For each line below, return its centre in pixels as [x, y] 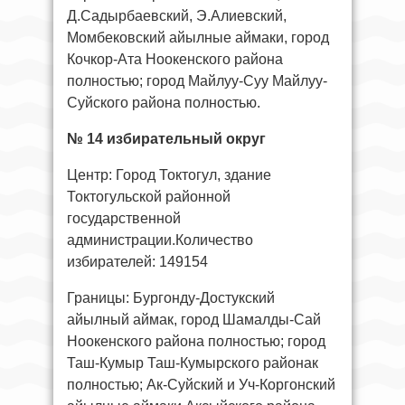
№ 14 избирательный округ [166, 138]
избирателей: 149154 [137, 261]
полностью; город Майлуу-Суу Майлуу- [197, 80]
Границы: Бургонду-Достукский [171, 297]
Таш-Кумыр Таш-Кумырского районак [193, 363]
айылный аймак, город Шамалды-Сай [194, 319]
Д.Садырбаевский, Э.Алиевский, [177, 15]
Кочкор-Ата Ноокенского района [175, 59]
